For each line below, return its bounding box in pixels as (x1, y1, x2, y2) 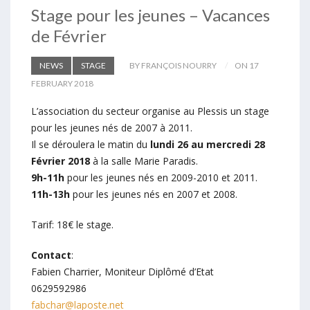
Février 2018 (31, 154, 90, 167)
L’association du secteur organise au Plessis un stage (31, 104, 269, 118)
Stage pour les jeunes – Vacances (31, 4, 270, 25)
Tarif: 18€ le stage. (31, 217, 113, 231)
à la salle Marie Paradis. (90, 154, 198, 167)
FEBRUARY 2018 (31, 77, 93, 89)
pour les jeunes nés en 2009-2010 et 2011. (64, 170, 257, 184)
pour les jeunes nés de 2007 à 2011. (31, 120, 192, 134)
